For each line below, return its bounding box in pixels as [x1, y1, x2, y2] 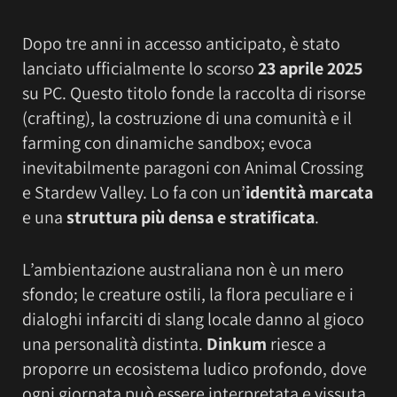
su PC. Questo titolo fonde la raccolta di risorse [22, 82, 366, 105]
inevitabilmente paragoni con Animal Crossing [22, 156, 363, 180]
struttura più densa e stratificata [66, 206, 315, 230]
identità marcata [245, 181, 373, 205]
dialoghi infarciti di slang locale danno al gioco [22, 307, 364, 331]
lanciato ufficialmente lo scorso [22, 57, 258, 81]
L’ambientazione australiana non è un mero [22, 257, 344, 281]
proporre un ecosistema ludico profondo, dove [22, 356, 367, 380]
